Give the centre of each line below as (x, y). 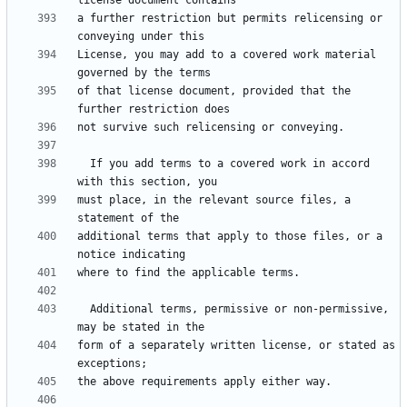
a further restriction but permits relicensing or (230, 19)
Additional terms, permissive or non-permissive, (84, 309)
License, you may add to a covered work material (227, 55)
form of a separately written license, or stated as (236, 346)
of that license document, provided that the (214, 91)
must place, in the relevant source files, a (214, 200)
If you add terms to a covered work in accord (84, 164)
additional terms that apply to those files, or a (230, 237)
